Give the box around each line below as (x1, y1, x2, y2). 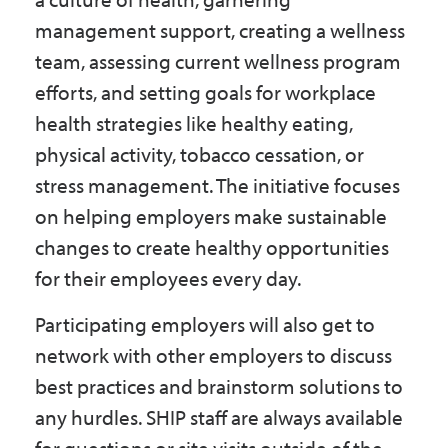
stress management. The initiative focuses (35, 172, 400, 198)
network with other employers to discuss (35, 342, 392, 368)
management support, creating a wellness (35, 17, 405, 43)
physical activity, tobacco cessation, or (35, 141, 364, 167)
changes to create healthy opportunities (35, 234, 389, 260)
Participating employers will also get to (35, 311, 375, 337)
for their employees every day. (35, 265, 301, 291)
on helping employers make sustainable (35, 203, 387, 229)
